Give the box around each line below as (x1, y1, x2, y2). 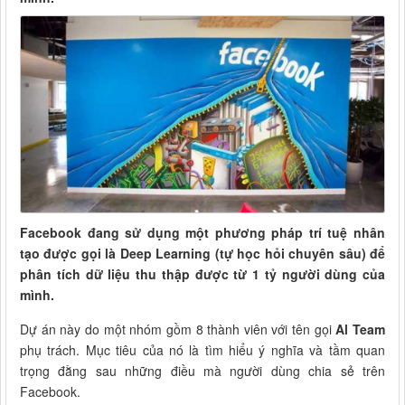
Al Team (335, 319, 386, 338)
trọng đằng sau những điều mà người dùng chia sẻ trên (20, 361, 385, 380)
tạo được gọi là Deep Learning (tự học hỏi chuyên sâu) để (20, 243, 385, 262)
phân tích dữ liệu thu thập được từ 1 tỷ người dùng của (20, 264, 385, 283)
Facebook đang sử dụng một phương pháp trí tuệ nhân (20, 222, 385, 241)
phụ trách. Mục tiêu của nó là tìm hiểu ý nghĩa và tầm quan (20, 340, 385, 359)
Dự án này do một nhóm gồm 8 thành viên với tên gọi (20, 319, 336, 338)
